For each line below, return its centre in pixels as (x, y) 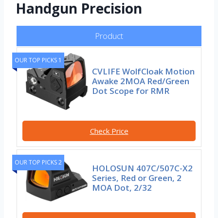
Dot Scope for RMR (131, 91)
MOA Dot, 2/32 (122, 188)
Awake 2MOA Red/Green (141, 81)
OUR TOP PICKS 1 (38, 60)
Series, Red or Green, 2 (137, 178)
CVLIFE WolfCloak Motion (144, 72)
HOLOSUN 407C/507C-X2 (143, 168)
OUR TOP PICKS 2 (38, 162)
